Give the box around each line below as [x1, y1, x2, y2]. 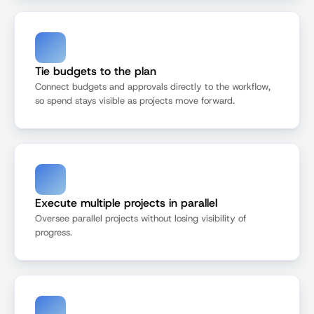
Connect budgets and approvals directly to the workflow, [35, 81, 271, 93]
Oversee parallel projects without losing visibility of [35, 212, 246, 224]
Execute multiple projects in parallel [35, 196, 217, 210]
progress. [35, 226, 72, 238]
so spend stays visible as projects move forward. [35, 95, 235, 107]
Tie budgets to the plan [35, 64, 156, 78]
